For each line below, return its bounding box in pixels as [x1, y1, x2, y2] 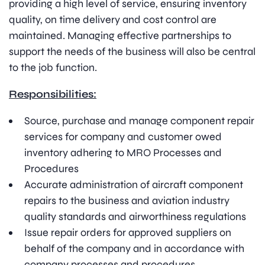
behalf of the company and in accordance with [24, 242, 244, 256]
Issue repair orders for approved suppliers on [24, 226, 231, 240]
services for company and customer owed [24, 130, 222, 144]
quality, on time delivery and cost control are [9, 13, 216, 27]
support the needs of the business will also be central [9, 45, 256, 59]
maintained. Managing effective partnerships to [9, 29, 231, 43]
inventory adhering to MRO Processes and [24, 146, 222, 160]
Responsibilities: [9, 88, 96, 101]
